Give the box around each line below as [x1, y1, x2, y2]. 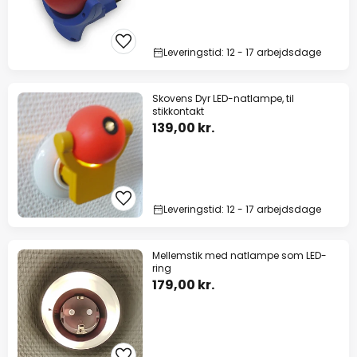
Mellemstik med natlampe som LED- [152, 249, 327, 263]
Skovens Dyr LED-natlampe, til [152, 92, 294, 106]
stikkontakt [152, 104, 204, 119]
